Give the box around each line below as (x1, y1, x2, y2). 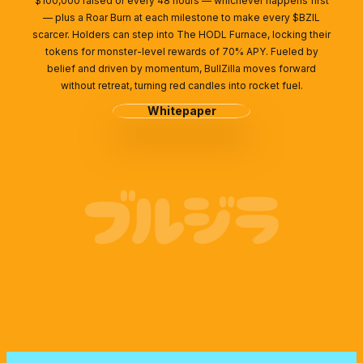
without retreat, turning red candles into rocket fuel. (60, 79, 303, 92)
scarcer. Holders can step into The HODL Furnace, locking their (32, 28, 331, 41)
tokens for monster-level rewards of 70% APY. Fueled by (45, 45, 318, 58)
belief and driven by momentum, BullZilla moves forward (47, 62, 316, 75)
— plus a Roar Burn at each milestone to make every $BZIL (43, 11, 320, 23)
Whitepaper (147, 103, 216, 117)
